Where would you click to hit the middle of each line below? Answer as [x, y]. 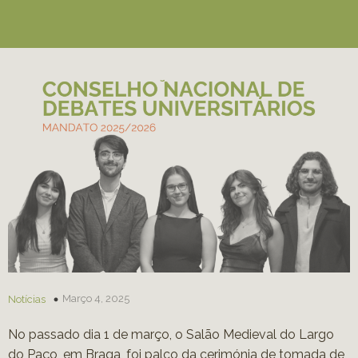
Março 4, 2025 [96, 298]
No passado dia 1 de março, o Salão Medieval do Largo [171, 334]
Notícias [27, 299]
